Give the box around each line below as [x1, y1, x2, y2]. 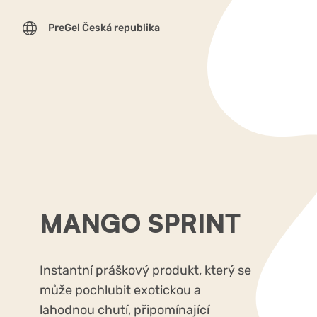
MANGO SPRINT [40, 207, 241, 239]
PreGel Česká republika [48, 22, 160, 34]
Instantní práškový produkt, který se [40, 263, 251, 278]
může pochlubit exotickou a [40, 282, 201, 298]
